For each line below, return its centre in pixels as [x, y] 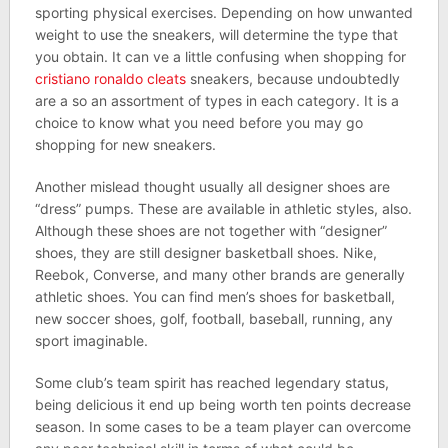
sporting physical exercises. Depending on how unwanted [223, 12]
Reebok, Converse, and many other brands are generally [219, 274]
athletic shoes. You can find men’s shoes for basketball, [214, 296]
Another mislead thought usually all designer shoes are [212, 186]
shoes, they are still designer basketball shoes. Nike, [205, 252]
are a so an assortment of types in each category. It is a [216, 100]
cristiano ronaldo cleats [110, 78]
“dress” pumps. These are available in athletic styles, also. [223, 208]
